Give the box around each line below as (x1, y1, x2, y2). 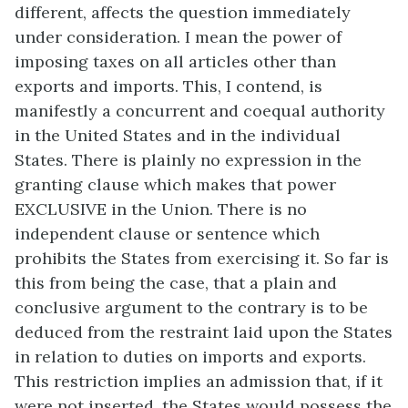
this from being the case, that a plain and (15, 272, 337, 294)
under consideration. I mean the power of (15, 26, 342, 48)
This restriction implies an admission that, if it (15, 371, 382, 393)
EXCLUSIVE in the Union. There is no (15, 199, 307, 220)
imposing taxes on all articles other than (15, 51, 336, 73)
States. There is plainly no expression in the (15, 149, 362, 171)
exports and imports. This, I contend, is (15, 76, 322, 97)
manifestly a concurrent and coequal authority (15, 100, 385, 122)
